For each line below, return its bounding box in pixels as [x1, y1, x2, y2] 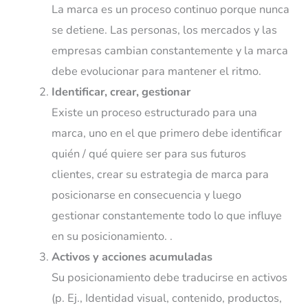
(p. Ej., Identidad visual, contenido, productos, [51, 289, 282, 306]
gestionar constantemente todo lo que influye [51, 207, 282, 223]
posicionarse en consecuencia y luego [51, 186, 241, 203]
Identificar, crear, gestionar [51, 83, 190, 100]
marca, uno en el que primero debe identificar [51, 124, 282, 141]
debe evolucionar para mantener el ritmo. [51, 63, 261, 79]
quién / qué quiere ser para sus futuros [51, 145, 246, 162]
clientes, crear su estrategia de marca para [51, 166, 269, 182]
